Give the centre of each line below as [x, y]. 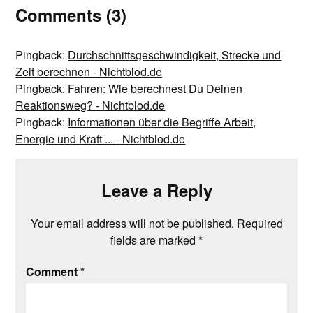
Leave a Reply [156, 190]
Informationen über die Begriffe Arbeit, [162, 122]
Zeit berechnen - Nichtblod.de [89, 72]
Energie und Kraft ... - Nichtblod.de [101, 139]
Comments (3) [71, 15]
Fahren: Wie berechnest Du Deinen [155, 88]
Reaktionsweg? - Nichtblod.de [90, 105]
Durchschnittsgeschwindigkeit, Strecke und [175, 55]
